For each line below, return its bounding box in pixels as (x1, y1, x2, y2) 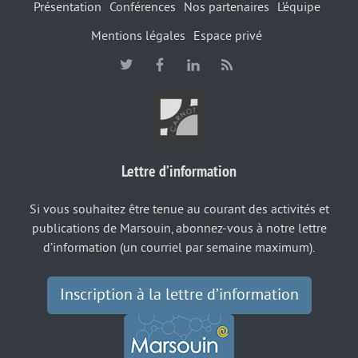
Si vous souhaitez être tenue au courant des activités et (29, 201, 329, 217)
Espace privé (193, 28, 262, 43)
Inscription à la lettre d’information (59, 286, 299, 304)
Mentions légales (91, 28, 185, 43)
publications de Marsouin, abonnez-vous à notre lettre (31, 221, 327, 236)
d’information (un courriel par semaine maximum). (43, 240, 315, 255)
